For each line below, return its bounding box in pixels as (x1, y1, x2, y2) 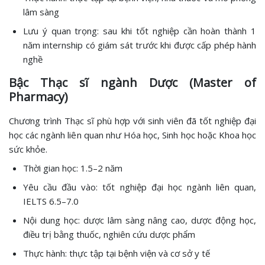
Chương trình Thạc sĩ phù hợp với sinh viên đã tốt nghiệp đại (9, 115, 256, 127)
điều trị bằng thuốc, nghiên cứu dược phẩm (23, 228, 195, 241)
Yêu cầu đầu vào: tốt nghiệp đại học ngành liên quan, (23, 181, 256, 193)
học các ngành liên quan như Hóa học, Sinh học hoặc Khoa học (9, 129, 256, 141)
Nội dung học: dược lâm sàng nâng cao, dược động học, (23, 214, 256, 227)
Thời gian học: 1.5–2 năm (23, 162, 122, 174)
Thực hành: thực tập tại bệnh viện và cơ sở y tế (23, 247, 210, 260)
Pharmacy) (9, 89, 68, 105)
